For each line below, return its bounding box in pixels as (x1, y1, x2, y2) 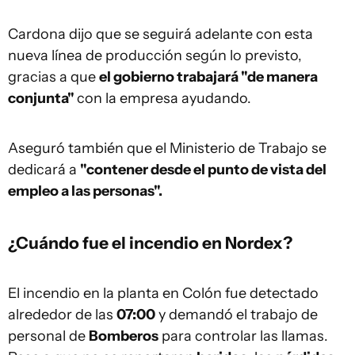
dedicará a (8, 161, 80, 178)
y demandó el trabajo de (155, 306, 318, 323)
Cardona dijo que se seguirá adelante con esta (8, 25, 313, 43)
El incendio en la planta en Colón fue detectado (8, 284, 319, 302)
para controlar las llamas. (158, 327, 328, 345)
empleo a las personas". (8, 182, 162, 200)
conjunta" (8, 90, 77, 107)
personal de (8, 327, 89, 345)
